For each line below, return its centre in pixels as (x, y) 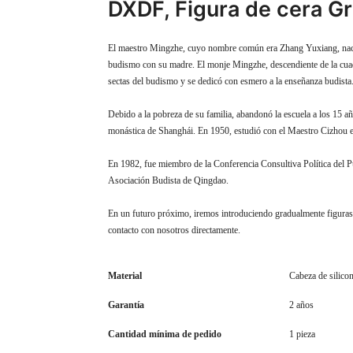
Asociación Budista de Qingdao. (168, 181)
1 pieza (302, 334)
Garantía (126, 305)
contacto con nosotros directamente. (174, 230)
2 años (301, 305)
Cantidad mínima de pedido (165, 334)
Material (125, 276)
